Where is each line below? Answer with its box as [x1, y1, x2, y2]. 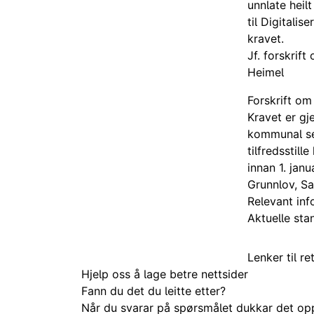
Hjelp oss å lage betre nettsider [81, 267, 249, 281]
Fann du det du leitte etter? [81, 284, 226, 298]
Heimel [247, 65, 284, 79]
